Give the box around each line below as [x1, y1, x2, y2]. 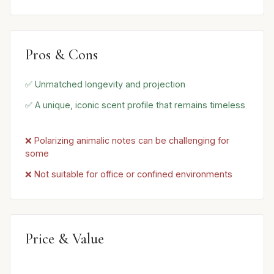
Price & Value [25, 229, 104, 248]
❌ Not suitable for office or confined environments [25, 168, 232, 179]
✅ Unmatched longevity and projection [25, 79, 185, 90]
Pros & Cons [25, 45, 98, 64]
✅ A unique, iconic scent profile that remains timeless [25, 99, 245, 110]
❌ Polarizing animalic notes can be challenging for [25, 135, 229, 146]
